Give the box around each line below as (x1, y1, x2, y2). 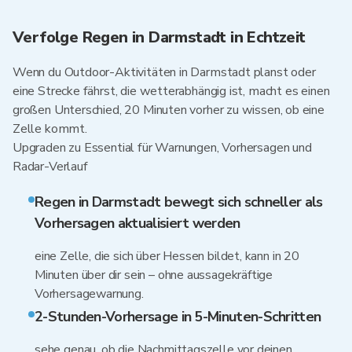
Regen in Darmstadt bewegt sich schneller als (35, 192, 323, 211)
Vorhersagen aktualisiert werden (35, 214, 240, 233)
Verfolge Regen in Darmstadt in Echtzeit (13, 27, 306, 48)
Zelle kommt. (13, 120, 87, 137)
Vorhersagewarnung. (35, 285, 144, 302)
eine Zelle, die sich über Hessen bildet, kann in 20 (35, 247, 299, 265)
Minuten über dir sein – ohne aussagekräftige (35, 266, 273, 284)
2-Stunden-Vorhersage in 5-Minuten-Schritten (35, 307, 321, 326)
